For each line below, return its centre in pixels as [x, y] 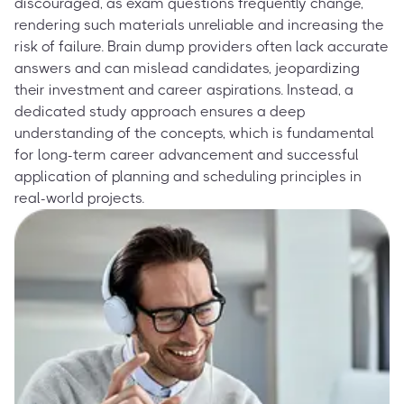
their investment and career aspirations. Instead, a [184, 89]
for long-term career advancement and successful [187, 154]
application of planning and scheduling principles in [188, 176]
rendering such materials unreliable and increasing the [199, 24]
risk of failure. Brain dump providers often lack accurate [202, 46]
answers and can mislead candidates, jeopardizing [187, 68]
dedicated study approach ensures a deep [160, 111]
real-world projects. [79, 197]
